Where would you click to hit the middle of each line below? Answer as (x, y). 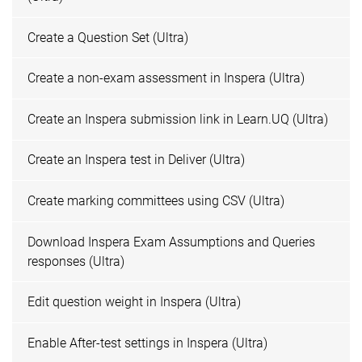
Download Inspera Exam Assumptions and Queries (172, 242)
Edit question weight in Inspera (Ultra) (135, 302)
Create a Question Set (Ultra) (108, 37)
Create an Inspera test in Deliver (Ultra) (137, 160)
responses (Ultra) (76, 261)
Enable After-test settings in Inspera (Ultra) (148, 343)
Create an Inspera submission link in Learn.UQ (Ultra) (178, 119)
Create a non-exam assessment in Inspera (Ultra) (166, 78)
